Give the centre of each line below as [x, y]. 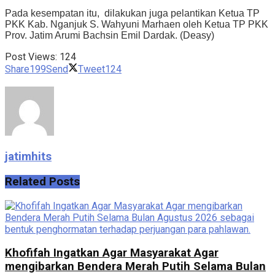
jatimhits [28, 157]
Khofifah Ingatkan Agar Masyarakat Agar [112, 253]
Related [25, 181]
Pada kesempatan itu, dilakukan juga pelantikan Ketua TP [132, 14]
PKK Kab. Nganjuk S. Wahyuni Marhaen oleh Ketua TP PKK [137, 25]
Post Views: [31, 57]
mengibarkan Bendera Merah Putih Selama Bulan [135, 267]
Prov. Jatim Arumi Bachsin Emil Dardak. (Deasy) [110, 36]
